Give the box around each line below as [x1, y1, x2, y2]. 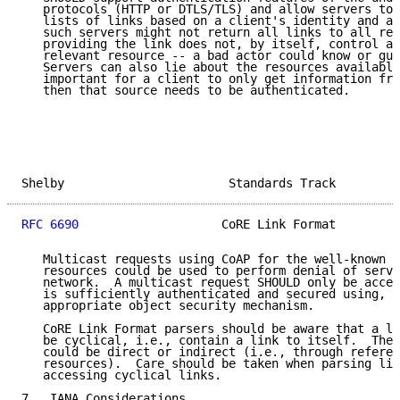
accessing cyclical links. [21, 368, 221, 383]
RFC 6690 [21, 217, 79, 232]
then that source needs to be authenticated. [21, 83, 350, 98]
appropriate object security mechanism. [21, 298, 314, 313]
